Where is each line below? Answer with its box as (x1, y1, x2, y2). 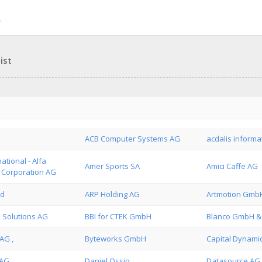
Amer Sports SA (85, 161, 140, 171)
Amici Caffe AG (206, 161, 258, 171)
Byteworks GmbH (85, 233, 146, 244)
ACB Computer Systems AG (85, 133, 180, 144)
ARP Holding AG (85, 189, 140, 199)
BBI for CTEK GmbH (85, 211, 151, 222)
